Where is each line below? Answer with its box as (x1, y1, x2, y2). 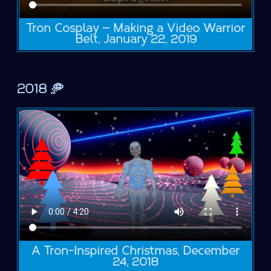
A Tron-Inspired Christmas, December (31, 243, 240, 258)
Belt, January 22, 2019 (74, 32, 197, 47)
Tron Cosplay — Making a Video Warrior (26, 21, 245, 36)
